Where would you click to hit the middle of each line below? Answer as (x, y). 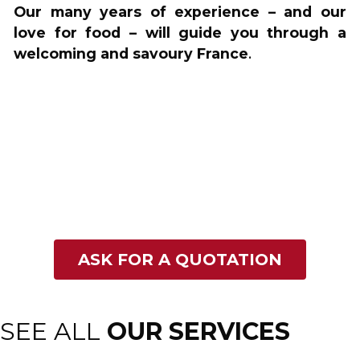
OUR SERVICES (198, 332)
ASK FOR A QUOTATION (180, 260)
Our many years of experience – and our (180, 12)
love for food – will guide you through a (180, 33)
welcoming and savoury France (131, 54)
